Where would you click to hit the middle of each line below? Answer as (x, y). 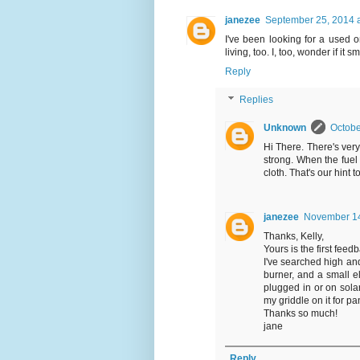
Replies (257, 100)
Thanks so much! (301, 313)
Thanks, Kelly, (294, 236)
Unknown (285, 127)
